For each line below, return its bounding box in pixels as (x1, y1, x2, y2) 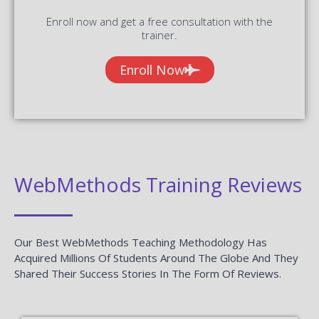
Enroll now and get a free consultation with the (46, 14, 273, 28)
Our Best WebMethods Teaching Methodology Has (14, 234, 267, 249)
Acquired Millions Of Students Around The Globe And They (14, 250, 298, 265)
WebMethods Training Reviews (14, 170, 302, 198)
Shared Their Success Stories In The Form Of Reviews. (14, 266, 281, 281)
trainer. (142, 27, 177, 42)
